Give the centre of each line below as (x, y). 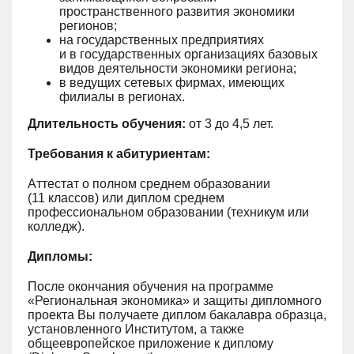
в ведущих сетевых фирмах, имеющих (172, 83)
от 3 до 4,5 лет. (230, 124)
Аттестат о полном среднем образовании (149, 184)
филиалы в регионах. (122, 97)
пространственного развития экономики (177, 11)
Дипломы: (60, 256)
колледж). (56, 226)
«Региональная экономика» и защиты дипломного (175, 301)
